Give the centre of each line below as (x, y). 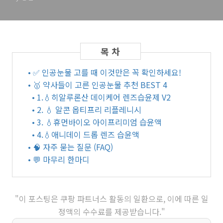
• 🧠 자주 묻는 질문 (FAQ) (70, 147)
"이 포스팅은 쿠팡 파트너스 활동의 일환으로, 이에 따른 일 (111, 199)
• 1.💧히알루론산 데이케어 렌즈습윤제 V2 (101, 97)
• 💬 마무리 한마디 (59, 159)
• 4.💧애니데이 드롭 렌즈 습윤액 (86, 134)
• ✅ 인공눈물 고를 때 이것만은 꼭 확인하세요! (105, 72)
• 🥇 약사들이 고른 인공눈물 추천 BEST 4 (98, 85)
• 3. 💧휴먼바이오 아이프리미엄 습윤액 (97, 122)
